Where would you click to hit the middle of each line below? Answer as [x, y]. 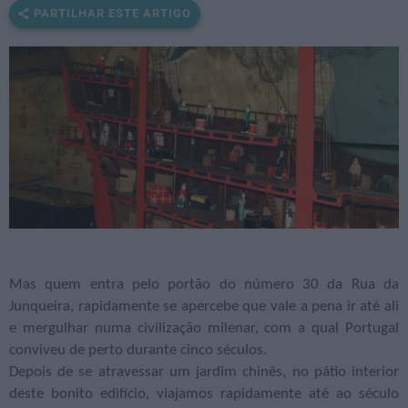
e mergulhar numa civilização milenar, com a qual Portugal [204, 329]
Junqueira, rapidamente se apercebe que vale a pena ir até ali [204, 307]
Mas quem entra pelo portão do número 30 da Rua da [204, 285]
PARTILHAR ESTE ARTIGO [112, 14]
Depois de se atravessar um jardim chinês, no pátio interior [204, 372]
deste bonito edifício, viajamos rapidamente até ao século [204, 394]
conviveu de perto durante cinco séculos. [138, 351]
